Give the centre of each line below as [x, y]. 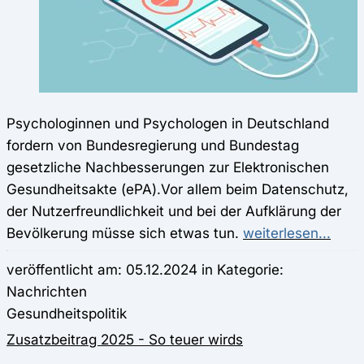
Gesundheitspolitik [67, 314]
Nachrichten [47, 292]
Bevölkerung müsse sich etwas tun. [125, 232]
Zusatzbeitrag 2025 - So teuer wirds [125, 340]
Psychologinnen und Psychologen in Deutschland [168, 123]
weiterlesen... [287, 232]
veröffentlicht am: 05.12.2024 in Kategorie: [145, 270]
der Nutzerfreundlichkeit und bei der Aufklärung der [174, 210]
